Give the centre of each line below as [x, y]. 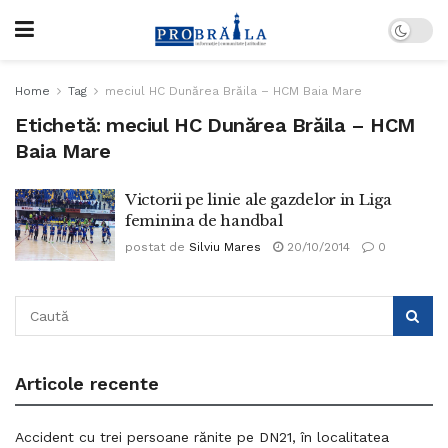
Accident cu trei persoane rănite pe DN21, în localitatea [202, 436]
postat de [155, 247]
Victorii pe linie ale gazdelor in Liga [258, 199]
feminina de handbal [204, 220]
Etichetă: [60, 125]
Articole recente [87, 383]
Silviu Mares [225, 247]
